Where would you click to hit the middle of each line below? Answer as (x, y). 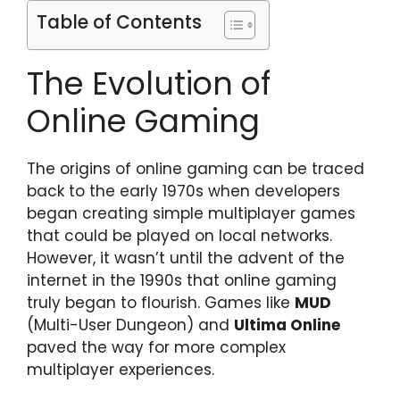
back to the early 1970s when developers (183, 191)
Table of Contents (119, 22)
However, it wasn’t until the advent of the (186, 258)
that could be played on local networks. (179, 235)
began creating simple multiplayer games (191, 213)
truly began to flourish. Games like (161, 302)
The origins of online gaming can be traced (196, 168)
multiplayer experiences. (121, 369)
